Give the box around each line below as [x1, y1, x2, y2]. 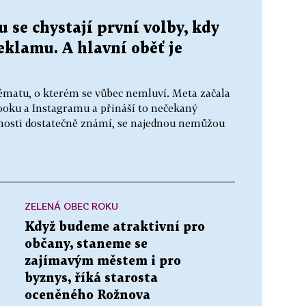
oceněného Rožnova [25, 289, 150, 301]
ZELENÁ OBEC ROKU [25, 199, 118, 212]
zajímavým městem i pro [25, 255, 181, 267]
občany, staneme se [25, 238, 148, 250]
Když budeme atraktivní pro [25, 221, 205, 233]
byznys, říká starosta [25, 272, 158, 284]
